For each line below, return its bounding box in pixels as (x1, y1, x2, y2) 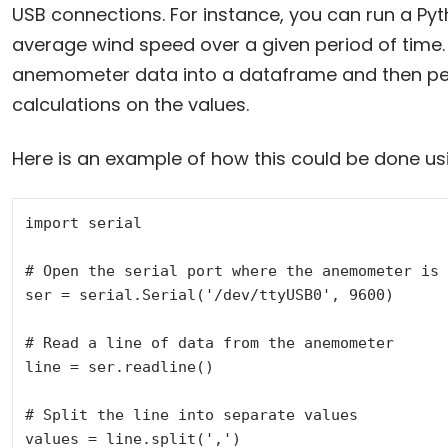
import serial (24, 213, 142, 232)
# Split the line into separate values (24, 405, 358, 424)
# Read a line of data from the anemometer (24, 333, 394, 352)
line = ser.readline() (24, 357, 214, 376)
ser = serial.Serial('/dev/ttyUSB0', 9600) (24, 285, 394, 304)
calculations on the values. (11, 91, 249, 117)
